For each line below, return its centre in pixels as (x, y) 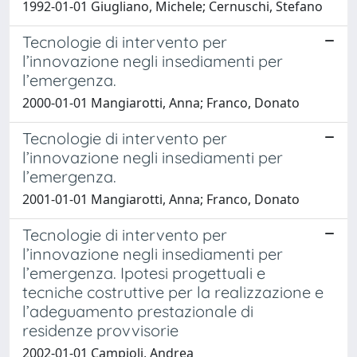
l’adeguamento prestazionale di (138, 311)
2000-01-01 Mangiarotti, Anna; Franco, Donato (161, 102)
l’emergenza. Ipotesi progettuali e (144, 273)
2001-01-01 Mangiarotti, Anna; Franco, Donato (161, 199)
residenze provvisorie (100, 330)
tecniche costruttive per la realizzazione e (173, 292)
